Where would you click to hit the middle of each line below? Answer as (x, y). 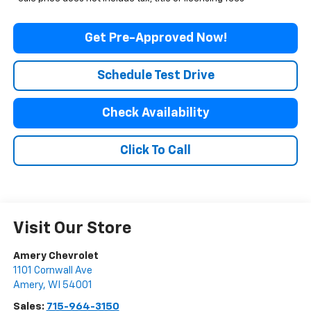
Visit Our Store (72, 229)
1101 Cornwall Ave (52, 271)
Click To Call (155, 151)
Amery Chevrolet (56, 256)
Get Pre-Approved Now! (155, 39)
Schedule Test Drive (155, 76)
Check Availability (155, 114)
